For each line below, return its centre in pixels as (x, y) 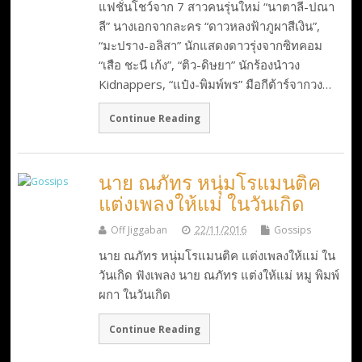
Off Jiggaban (139, 230)
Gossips (292, 230)
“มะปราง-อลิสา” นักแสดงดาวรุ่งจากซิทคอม (210, 45)
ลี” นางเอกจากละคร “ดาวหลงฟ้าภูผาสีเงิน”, (209, 25)
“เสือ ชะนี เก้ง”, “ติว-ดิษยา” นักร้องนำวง (199, 64)
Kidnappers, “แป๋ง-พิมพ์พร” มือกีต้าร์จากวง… (215, 84)
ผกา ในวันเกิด (134, 295)
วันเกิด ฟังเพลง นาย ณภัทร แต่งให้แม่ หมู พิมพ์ (219, 275)
